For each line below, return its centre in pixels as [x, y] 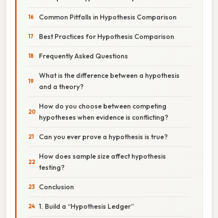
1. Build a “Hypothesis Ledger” [86, 206]
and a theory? [61, 86]
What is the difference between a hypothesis [109, 75]
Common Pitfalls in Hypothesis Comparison [108, 17]
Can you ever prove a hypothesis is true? [103, 136]
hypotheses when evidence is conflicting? [104, 117]
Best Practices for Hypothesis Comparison [107, 36]
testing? [52, 167]
